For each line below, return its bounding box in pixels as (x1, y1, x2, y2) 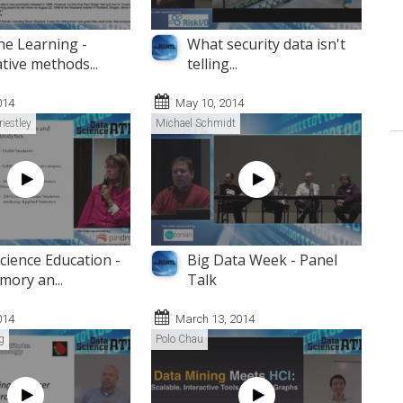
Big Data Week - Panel (187, 250, 337, 271)
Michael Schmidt (156, 117, 236, 130)
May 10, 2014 (175, 96, 244, 111)
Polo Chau (156, 333, 203, 346)
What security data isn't (187, 34, 345, 55)
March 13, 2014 (175, 312, 255, 327)
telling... (187, 54, 237, 75)
